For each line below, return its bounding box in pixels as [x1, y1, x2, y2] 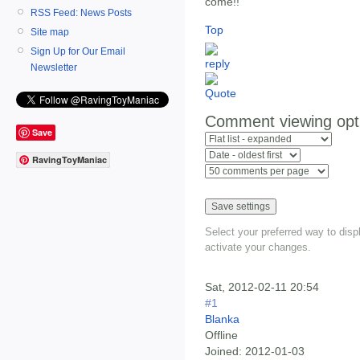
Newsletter [31, 61, 77, 73]
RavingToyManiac [32, 153, 107, 166]
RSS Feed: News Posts [31, 6, 132, 18]
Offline [205, 328, 238, 342]
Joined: [205, 344, 242, 358]
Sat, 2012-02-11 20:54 [205, 280, 319, 293]
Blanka [205, 312, 239, 325]
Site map [31, 26, 69, 38]
